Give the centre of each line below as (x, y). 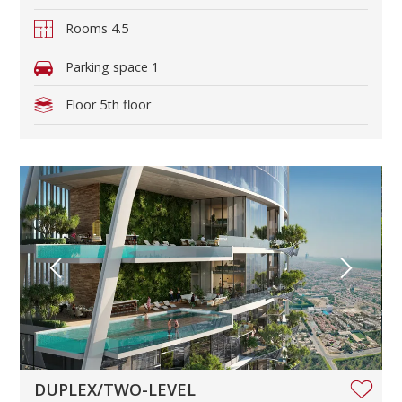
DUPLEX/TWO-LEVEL (115, 389)
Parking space (108, 66)
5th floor (125, 105)
